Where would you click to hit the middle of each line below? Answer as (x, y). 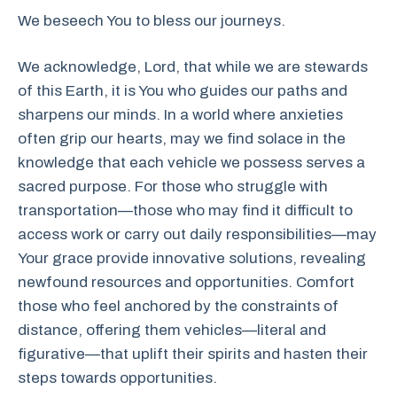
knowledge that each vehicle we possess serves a (191, 163)
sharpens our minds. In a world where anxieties (180, 115)
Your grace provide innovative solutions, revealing (192, 258)
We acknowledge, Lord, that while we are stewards (193, 67)
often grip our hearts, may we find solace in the (182, 139)
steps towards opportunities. (117, 378)
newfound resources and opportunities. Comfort (186, 282)
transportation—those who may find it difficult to (185, 210)
